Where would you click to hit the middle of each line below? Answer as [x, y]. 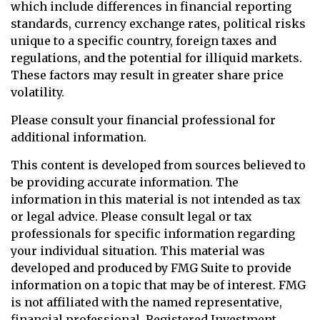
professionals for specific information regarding [153, 234]
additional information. [79, 137]
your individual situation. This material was [138, 251]
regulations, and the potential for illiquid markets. [156, 58]
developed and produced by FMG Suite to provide [151, 268]
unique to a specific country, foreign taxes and [144, 41]
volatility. [37, 92]
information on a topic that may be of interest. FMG [158, 285]
